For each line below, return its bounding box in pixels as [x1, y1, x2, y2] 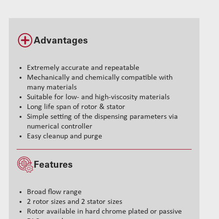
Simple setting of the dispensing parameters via [27, 113, 178, 121]
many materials [27, 84, 77, 92]
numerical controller [27, 123, 92, 131]
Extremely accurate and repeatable [27, 64, 139, 72]
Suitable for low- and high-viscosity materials [27, 93, 170, 102]
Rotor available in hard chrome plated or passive [27, 207, 182, 216]
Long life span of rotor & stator [27, 103, 125, 111]
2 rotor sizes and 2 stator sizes [27, 197, 122, 206]
